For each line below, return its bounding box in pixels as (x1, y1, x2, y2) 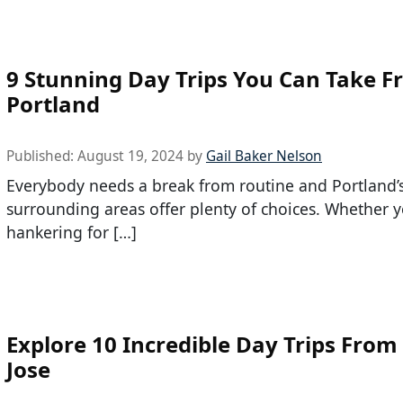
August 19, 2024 (77, 146, 184, 166)
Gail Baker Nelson (206, 146, 322, 166)
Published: (6, 146, 77, 166)
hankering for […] (6, 220, 137, 243)
